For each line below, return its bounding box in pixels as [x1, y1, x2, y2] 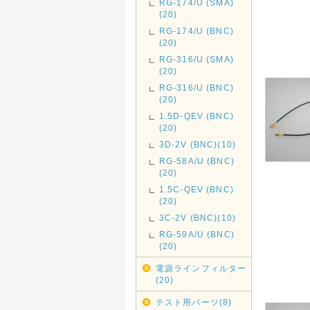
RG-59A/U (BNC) [158, 230, 235, 239]
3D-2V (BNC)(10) [158, 140, 237, 149]
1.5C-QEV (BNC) [158, 185, 234, 194]
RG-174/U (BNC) [158, 26, 234, 35]
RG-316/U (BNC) [158, 83, 234, 92]
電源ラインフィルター [155, 264, 247, 273]
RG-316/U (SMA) [158, 55, 234, 64]
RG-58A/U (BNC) [158, 156, 235, 165]
